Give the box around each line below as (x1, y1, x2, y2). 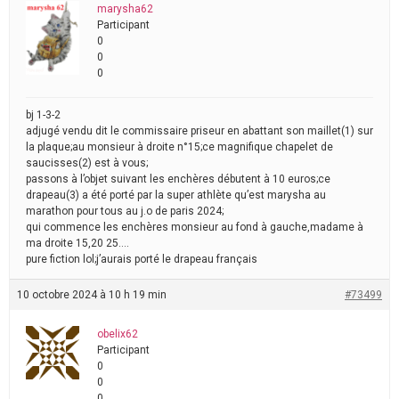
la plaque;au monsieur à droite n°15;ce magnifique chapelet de (26, 141, 333, 153)
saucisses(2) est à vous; (26, 157, 148, 169)
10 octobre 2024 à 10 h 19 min (17, 289, 167, 301)
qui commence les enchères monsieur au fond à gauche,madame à (26, 221, 363, 233)
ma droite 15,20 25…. (26, 237, 129, 249)
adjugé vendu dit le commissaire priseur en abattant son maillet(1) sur (26, 125, 373, 137)
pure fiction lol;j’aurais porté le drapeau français (26, 253, 257, 265)
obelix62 (97, 328, 138, 340)
